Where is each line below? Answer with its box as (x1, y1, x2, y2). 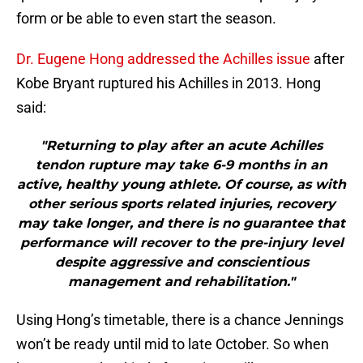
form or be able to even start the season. (16, 10, 276, 28)
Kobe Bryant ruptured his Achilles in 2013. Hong (16, 75, 321, 92)
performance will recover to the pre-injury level (19, 235, 344, 251)
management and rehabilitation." (68, 274, 295, 290)
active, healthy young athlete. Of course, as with (17, 177, 346, 193)
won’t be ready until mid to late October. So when (16, 335, 329, 353)
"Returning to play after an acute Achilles (41, 138, 322, 154)
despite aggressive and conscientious (54, 254, 309, 271)
